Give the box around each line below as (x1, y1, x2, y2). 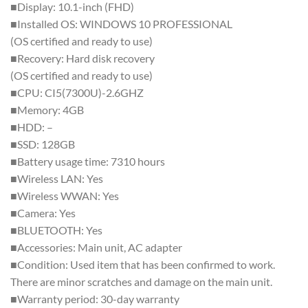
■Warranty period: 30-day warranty (10, 292, 179, 306)
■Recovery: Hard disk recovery (10, 52, 155, 65)
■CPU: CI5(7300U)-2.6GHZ (10, 86, 144, 100)
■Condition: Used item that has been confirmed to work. (10, 258, 275, 272)
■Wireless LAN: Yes (10, 172, 103, 186)
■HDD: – (10, 120, 53, 134)
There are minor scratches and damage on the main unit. (10, 275, 272, 289)
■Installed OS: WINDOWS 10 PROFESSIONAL (10, 17, 232, 31)
